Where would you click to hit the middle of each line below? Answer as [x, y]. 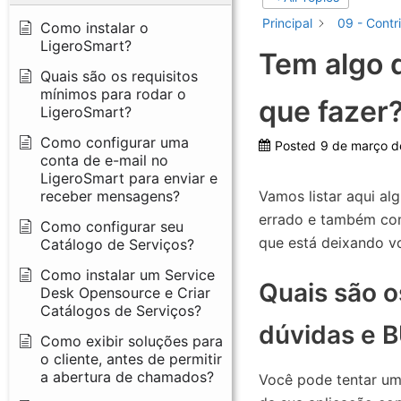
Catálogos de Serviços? [121, 310]
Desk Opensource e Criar [125, 292]
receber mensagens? [110, 196]
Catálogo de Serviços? [117, 244]
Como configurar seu [112, 226]
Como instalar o [94, 27]
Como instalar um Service [128, 274]
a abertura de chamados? [127, 376]
